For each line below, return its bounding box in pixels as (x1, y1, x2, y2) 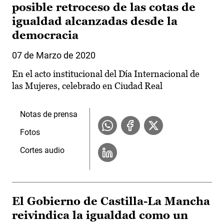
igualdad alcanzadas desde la (12, 15, 177, 28)
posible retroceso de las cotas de (12, 1, 195, 14)
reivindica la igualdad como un (12, 209, 188, 222)
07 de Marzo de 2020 (12, 50, 95, 61)
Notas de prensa (20, 109, 77, 119)
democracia (12, 29, 78, 42)
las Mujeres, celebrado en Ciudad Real (12, 80, 162, 91)
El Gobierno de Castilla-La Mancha (12, 195, 210, 208)
